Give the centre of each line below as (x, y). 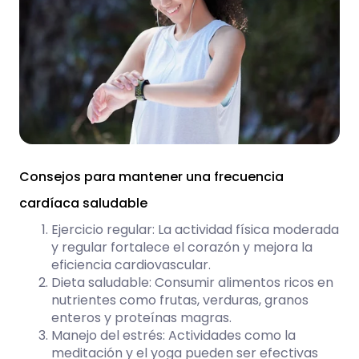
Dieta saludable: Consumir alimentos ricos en (192, 283)
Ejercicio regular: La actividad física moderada (195, 230)
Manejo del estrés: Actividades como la (173, 336)
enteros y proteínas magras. (141, 318)
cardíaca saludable (83, 204)
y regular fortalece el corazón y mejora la (182, 248)
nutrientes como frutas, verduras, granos (180, 301)
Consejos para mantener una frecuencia (151, 177)
